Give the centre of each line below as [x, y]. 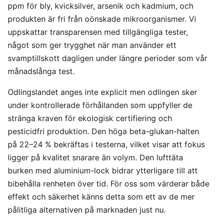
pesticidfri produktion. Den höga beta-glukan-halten [103, 132]
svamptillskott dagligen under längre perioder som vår [108, 58]
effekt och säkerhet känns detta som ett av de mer [101, 197]
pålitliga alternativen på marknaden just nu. [87, 210]
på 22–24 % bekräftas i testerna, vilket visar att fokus [106, 145]
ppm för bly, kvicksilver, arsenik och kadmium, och [101, 6]
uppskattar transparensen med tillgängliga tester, [98, 32]
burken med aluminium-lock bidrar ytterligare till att [103, 171]
